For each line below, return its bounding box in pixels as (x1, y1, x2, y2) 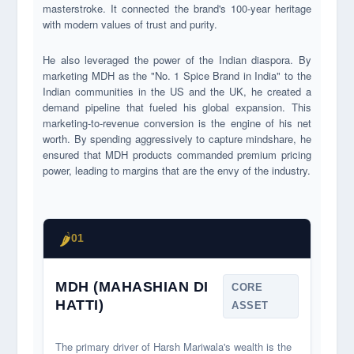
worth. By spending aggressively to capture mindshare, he (43, 131, 311, 147)
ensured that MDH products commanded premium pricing (43, 147, 311, 163)
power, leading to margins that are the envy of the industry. (43, 163, 311, 179)
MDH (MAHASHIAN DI (55, 279, 209, 296)
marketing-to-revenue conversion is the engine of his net (43, 115, 311, 131)
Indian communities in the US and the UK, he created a (43, 84, 311, 100)
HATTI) (55, 297, 104, 314)
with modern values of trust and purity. (43, 17, 218, 32)
